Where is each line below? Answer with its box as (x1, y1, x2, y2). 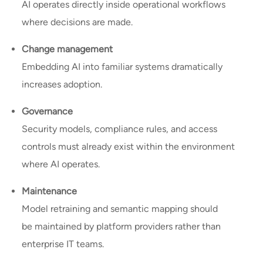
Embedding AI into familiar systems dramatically (22, 61, 223, 73)
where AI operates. (22, 159, 103, 170)
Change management (22, 43, 113, 55)
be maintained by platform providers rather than (22, 221, 221, 232)
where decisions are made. (22, 16, 136, 28)
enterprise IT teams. (22, 238, 107, 250)
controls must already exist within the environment (22, 141, 235, 153)
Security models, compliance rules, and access (22, 123, 218, 135)
